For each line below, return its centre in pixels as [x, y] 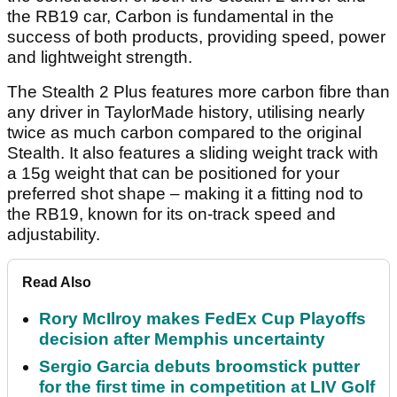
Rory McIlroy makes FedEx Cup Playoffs [202, 319]
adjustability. [56, 235]
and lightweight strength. [100, 58]
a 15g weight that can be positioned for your [173, 174]
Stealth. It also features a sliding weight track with [193, 153]
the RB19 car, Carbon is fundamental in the [171, 17]
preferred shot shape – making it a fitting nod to [185, 194]
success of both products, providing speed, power [196, 37]
